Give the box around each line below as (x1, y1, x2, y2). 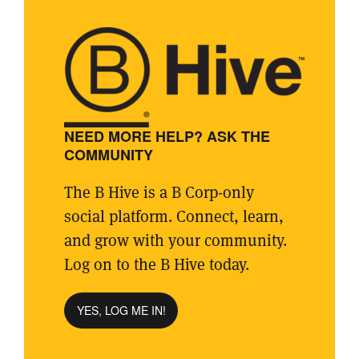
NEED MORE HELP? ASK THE (64, 125, 270, 147)
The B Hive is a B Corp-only (64, 181, 254, 203)
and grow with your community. (64, 229, 287, 251)
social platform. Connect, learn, (64, 205, 284, 227)
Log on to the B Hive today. (64, 253, 249, 275)
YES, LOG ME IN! (76, 301, 166, 318)
